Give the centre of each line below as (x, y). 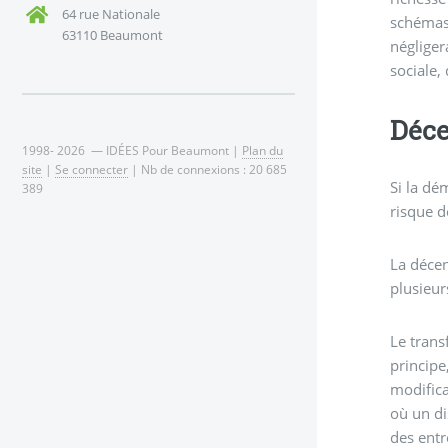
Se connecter (91, 168)
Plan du (262, 149)
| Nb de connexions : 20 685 (207, 168)
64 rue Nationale (110, 14)
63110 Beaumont (112, 35)
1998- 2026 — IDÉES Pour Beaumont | (132, 149)
